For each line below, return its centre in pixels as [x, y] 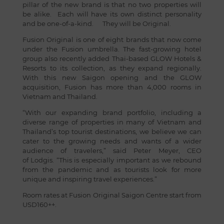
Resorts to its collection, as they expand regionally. [112, 68]
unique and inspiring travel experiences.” [89, 179]
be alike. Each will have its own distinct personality [112, 14]
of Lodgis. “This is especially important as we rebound [112, 160]
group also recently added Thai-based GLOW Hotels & [112, 58]
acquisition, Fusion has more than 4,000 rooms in [112, 87]
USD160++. [39, 204]
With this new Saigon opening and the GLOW [112, 77]
